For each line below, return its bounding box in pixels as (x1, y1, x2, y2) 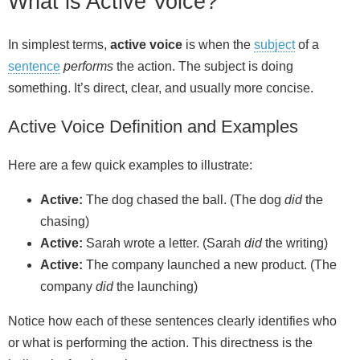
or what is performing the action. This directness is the (8, 336, 313, 350)
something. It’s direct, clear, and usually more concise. (8, 81, 313, 96)
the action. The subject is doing (113, 59, 293, 74)
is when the (182, 38, 254, 52)
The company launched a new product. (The (83, 258, 337, 272)
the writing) (262, 236, 328, 251)
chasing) (40, 215, 89, 229)
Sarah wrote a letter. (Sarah (83, 236, 244, 251)
